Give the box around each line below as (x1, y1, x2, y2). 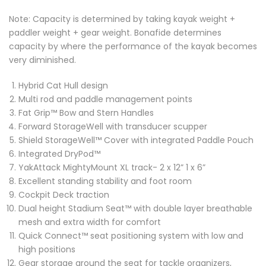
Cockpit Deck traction (18, 189, 109, 201)
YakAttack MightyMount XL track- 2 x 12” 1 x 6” (18, 161, 205, 174)
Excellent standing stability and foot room (18, 175, 192, 188)
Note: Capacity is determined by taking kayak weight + (9, 13, 235, 26)
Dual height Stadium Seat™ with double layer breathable (18, 202, 252, 215)
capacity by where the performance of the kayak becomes (9, 40, 257, 53)
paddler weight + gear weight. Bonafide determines (9, 27, 221, 39)
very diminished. (9, 54, 76, 66)
